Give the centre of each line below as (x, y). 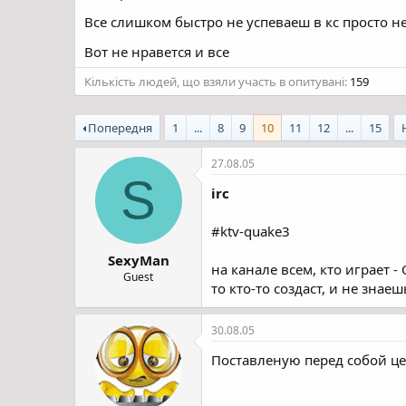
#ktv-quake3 (251, 231)
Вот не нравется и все (157, 52)
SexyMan (138, 260)
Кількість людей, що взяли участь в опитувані (214, 82)
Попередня (121, 128)
